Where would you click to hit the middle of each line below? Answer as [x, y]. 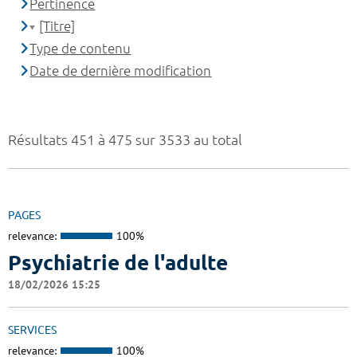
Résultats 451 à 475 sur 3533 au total [125, 140]
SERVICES [32, 330]
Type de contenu [80, 49]
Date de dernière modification [121, 71]
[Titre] [57, 26]
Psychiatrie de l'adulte [118, 262]
